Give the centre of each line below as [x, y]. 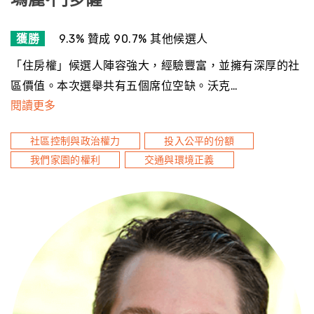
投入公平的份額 [199, 141]
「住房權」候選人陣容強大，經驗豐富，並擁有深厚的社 [155, 66]
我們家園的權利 [66, 160]
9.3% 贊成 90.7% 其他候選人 [134, 39]
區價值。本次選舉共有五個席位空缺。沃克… [124, 86]
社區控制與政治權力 [75, 141]
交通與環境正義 [179, 160]
